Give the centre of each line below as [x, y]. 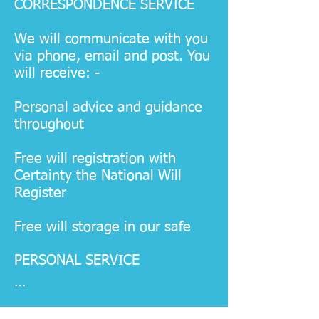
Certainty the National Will [98, 176]
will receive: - [57, 73]
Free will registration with [95, 159]
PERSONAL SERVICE [79, 261]
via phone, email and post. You [112, 56]
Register [42, 193]
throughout [51, 125]
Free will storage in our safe [107, 227]
